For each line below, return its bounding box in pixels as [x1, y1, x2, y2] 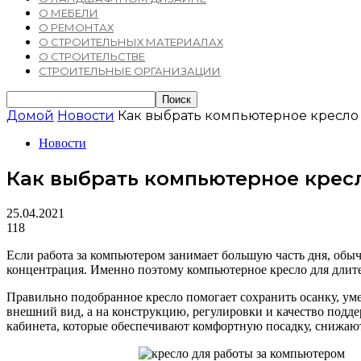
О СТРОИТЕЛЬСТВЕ [39, 50, 145, 63]
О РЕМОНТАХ [39, 21, 114, 34]
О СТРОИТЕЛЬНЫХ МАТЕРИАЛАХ [39, 35, 223, 48]
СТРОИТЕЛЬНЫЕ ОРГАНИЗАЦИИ [39, 64, 221, 77]
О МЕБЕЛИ [39, 6, 98, 19]
